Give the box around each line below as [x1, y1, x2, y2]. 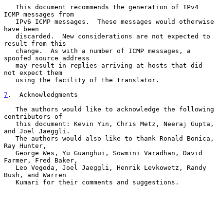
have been [4, 25, 39, 33]
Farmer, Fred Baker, [4, 156, 78, 164]
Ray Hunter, [4, 142, 47, 149]
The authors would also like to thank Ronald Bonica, [4, 134, 16, 142]
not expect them [4, 69, 62, 76]
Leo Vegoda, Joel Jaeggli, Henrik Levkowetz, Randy [4, 163, 16, 171]
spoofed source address [4, 54, 90, 62]
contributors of [4, 112, 62, 120]
